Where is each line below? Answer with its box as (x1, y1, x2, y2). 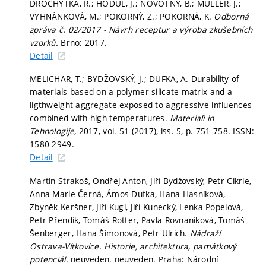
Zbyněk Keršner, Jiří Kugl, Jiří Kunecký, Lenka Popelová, (30, 201, 243, 213)
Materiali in (170, 112, 214, 124)
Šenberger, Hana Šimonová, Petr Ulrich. (30, 227, 190, 239)
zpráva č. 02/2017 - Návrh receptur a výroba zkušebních (30, 23, 253, 35)
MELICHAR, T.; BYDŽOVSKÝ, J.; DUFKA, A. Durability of (30, 73, 240, 85)
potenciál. (30, 253, 71, 265)
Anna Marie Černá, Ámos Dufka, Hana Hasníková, (30, 188, 226, 199)
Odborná (214, 10, 249, 22)
